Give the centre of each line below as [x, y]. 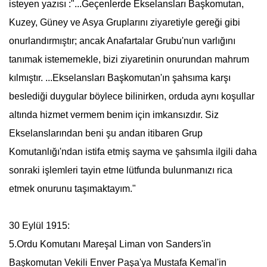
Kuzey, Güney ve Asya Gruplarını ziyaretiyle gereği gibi [124, 22]
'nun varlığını [208, 41]
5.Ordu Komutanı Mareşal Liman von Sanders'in [110, 244]
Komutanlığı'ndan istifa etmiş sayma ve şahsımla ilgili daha [133, 152]
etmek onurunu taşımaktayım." [72, 189]
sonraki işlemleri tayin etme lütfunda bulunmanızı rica [120, 170]
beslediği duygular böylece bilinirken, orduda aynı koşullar [131, 96]
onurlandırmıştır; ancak [58, 41]
